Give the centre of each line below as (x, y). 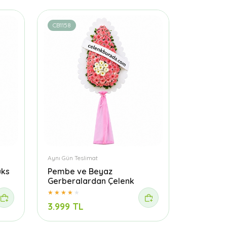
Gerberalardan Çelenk (91, 181)
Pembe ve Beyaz (80, 171)
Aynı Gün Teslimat (73, 158)
